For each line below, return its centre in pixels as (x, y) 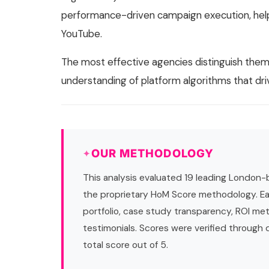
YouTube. (82, 34)
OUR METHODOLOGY (153, 153)
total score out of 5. (126, 245)
